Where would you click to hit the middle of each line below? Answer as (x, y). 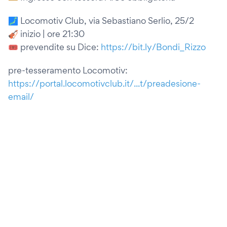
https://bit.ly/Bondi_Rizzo (153, 47)
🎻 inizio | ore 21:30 (46, 34)
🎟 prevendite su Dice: (54, 47)
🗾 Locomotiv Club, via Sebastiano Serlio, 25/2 (101, 21)
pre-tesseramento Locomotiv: (68, 70)
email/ (21, 97)
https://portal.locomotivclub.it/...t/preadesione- (104, 83)
